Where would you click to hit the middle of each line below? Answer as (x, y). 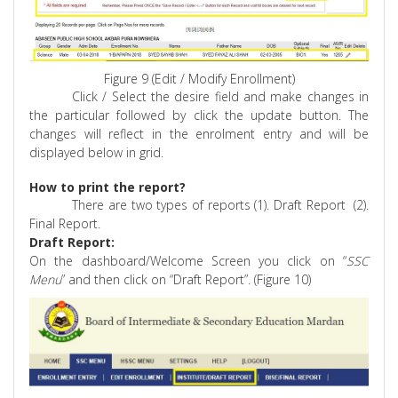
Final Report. (65, 224)
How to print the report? (108, 187)
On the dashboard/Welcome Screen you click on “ (188, 261)
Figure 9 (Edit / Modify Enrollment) (199, 79)
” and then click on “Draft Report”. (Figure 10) (187, 280)
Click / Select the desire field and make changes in (220, 97)
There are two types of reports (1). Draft (189, 205)
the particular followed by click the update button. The (199, 115)
